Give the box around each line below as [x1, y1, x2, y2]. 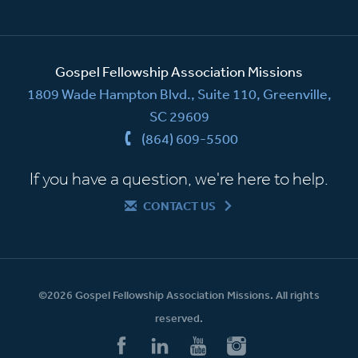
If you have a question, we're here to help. [30, 167, 328, 189]
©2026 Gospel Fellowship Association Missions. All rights [38, 287, 320, 302]
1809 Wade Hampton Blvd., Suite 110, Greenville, [26, 84, 332, 102]
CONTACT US [142, 197, 216, 213]
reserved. [155, 310, 203, 325]
